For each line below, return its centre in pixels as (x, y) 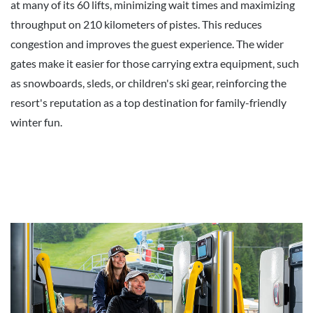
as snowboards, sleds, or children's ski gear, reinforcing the (148, 82)
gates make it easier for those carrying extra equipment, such (155, 63)
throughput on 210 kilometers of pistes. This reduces (136, 24)
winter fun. (36, 122)
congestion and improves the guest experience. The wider (147, 43)
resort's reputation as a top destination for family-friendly (148, 102)
